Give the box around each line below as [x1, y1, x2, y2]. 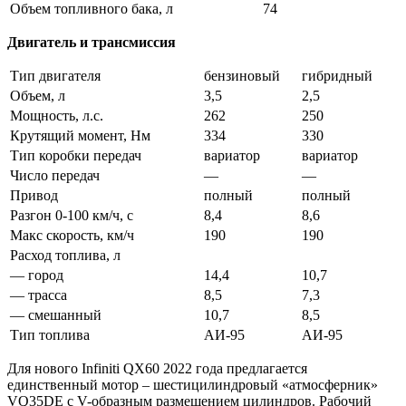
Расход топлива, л [10, 246, 121, 263]
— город [10, 266, 63, 283]
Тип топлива [10, 326, 90, 343]
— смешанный [10, 306, 101, 323]
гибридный [302, 67, 372, 83]
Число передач [10, 167, 100, 183]
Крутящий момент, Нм [10, 127, 150, 143]
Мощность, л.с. [10, 107, 103, 123]
